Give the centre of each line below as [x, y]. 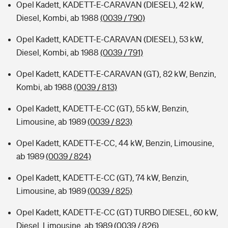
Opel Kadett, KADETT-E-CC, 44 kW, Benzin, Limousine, [115, 143]
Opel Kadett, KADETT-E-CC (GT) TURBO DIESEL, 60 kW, [117, 212]
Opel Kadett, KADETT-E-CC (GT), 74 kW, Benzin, [103, 178]
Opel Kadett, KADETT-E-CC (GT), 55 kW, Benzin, [103, 108]
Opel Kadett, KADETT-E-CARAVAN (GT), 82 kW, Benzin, [116, 74]
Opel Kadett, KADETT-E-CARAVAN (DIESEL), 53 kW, [110, 39]
